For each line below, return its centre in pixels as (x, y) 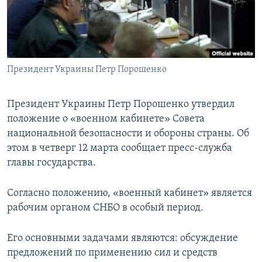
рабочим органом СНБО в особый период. (105, 208)
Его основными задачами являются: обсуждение (123, 239)
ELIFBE (32, 53)
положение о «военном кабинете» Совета (106, 119)
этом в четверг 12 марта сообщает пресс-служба (120, 149)
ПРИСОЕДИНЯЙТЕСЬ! (47, 10)
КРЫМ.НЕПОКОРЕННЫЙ (62, 32)
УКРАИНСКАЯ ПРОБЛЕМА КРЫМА (76, 74)
